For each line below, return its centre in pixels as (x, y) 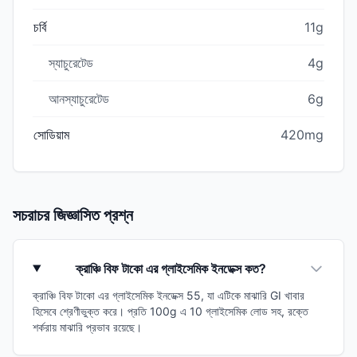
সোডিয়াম (51, 134)
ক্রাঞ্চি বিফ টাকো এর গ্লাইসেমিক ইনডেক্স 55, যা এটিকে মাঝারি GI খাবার (169, 295)
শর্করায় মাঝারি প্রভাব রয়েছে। (87, 327)
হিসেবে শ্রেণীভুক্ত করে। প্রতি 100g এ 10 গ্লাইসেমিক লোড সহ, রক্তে (171, 311)
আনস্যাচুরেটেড (79, 98)
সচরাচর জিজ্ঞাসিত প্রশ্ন (73, 215)
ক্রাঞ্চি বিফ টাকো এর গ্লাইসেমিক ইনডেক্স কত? (171, 268)
